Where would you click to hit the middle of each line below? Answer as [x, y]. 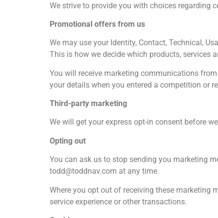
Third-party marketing [88, 104]
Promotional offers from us [97, 24]
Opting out [68, 141]
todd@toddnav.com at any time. [104, 171]
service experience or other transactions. [118, 201]
